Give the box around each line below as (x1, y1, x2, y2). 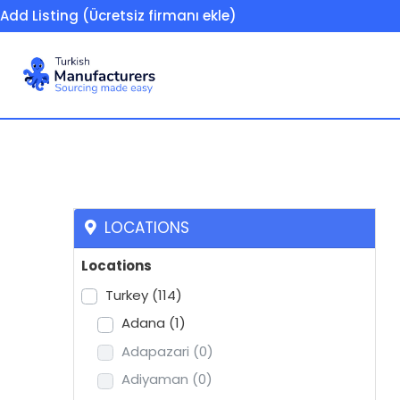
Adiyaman (121, 370, 192, 389)
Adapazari (121, 341, 193, 361)
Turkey (105, 285, 152, 304)
